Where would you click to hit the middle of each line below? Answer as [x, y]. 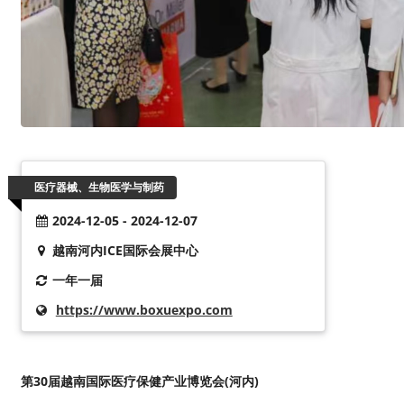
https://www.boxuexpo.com [144, 309]
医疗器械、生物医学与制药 [99, 187]
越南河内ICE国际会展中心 [125, 250]
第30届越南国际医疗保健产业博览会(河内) [139, 381]
